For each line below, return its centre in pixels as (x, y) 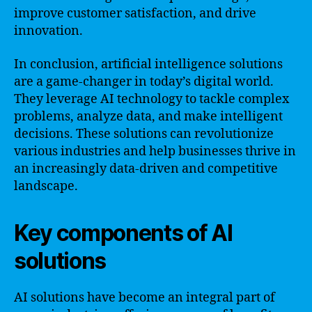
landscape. (46, 186)
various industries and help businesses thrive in (155, 151)
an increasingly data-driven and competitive (146, 169)
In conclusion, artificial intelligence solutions (148, 64)
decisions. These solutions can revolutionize (144, 134)
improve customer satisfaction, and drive (135, 14)
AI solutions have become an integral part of (145, 297)
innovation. (48, 31)
